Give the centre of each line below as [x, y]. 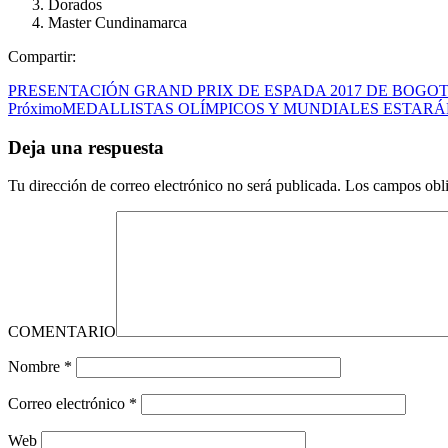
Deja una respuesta [86, 147]
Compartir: [42, 56]
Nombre [36, 367]
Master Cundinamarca [117, 22]
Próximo [35, 108]
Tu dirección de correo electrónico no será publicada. [174, 186]
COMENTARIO [62, 332]
